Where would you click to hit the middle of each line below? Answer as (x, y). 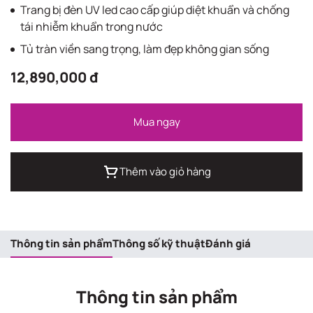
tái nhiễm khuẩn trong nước (92, 26)
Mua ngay (156, 122)
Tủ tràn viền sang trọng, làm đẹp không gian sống (145, 49)
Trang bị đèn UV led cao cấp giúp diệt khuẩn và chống (155, 9)
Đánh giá (228, 243)
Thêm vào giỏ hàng (165, 172)
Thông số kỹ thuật (159, 243)
